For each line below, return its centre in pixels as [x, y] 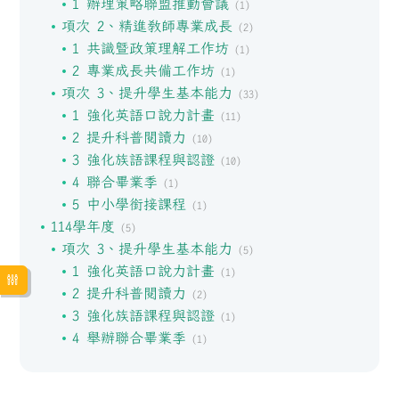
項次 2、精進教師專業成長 [147, 26]
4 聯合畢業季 [114, 182]
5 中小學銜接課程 [129, 204]
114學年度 [82, 226]
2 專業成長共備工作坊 [143, 70]
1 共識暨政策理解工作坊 [150, 48]
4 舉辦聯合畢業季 [129, 338]
